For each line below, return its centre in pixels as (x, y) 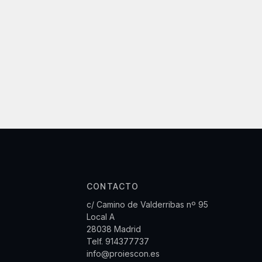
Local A (101, 217)
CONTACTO (113, 186)
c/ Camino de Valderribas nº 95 (147, 204)
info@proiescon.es (123, 254)
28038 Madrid (114, 229)
